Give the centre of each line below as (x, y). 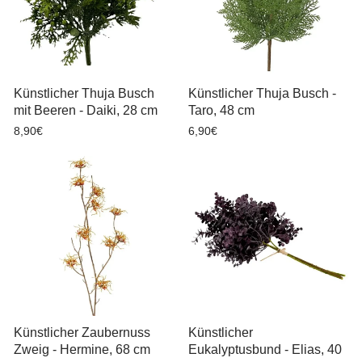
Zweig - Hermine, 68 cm (82, 349)
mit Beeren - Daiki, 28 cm (86, 110)
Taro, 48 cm (221, 110)
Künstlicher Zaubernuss (82, 333)
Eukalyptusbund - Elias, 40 (265, 349)
